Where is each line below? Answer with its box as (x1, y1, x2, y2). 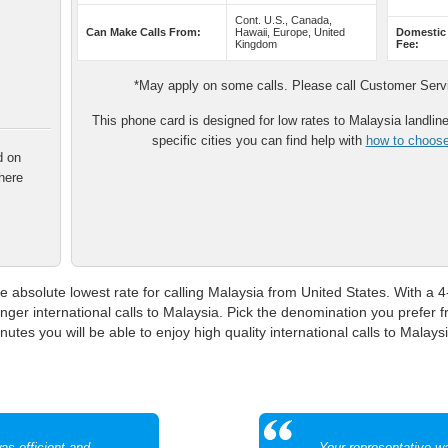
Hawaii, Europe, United (235, 26, 345, 38)
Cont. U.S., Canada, (235, 14, 332, 26)
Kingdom (235, 38, 277, 50)
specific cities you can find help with (151, 133, 366, 148)
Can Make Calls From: (86, 26, 201, 38)
